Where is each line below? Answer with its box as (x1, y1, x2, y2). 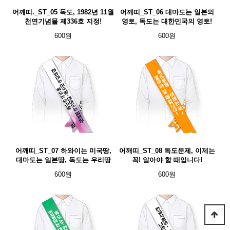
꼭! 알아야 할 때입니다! (131, 156, 202, 164)
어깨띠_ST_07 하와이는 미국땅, (15, 147, 111, 155)
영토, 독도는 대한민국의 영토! (122, 17, 212, 25)
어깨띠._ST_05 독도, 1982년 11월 (12, 8, 114, 16)
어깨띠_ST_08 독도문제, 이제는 (119, 147, 215, 155)
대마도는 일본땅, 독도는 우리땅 (15, 156, 111, 164)
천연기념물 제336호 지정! (25, 17, 102, 25)
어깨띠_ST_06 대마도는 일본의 (120, 8, 214, 16)
